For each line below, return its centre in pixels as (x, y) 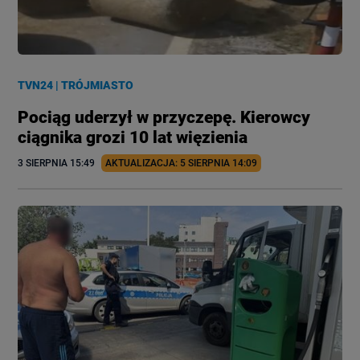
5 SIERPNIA (205, 163)
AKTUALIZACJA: (143, 163)
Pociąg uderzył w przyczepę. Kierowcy (164, 117)
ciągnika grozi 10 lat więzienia (133, 137)
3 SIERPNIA (43, 163)
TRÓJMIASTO (98, 85)
